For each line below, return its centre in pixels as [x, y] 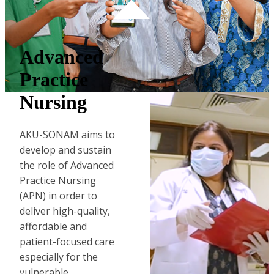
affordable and [53, 226]
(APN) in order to [58, 195]
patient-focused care [67, 241]
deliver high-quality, [65, 211]
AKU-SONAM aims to [67, 134]
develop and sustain [65, 150]
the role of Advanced [67, 165]
